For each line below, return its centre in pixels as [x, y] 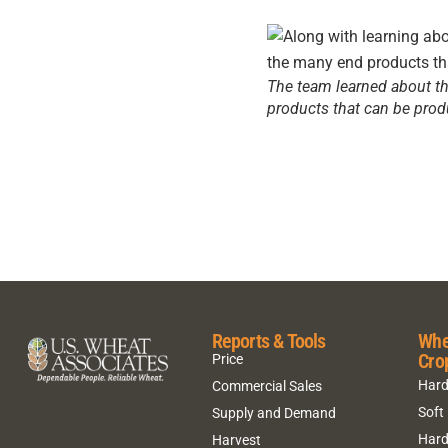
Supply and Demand [273, 412]
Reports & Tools [268, 341]
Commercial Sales [266, 385]
